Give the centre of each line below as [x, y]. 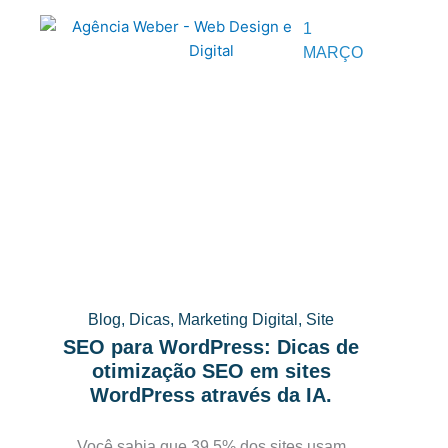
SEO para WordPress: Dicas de [211, 347]
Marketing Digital [238, 319]
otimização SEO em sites [211, 371]
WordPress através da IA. [211, 395]
